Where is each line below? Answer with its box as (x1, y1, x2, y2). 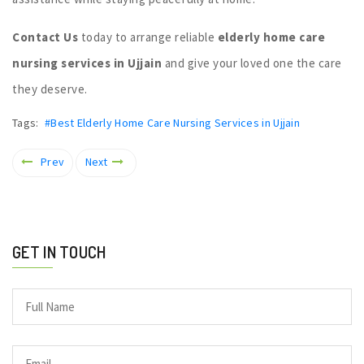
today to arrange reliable (78, 28, 218, 45)
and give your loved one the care (162, 54, 342, 71)
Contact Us (12, 28, 78, 45)
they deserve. (12, 80, 88, 97)
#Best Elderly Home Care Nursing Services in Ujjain (45, 115, 300, 130)
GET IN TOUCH (12, 240, 106, 262)
